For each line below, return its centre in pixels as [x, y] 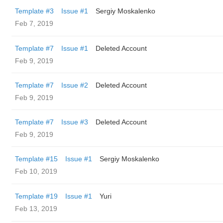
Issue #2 [75, 85]
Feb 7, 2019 [34, 23]
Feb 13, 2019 [36, 209]
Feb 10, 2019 [36, 171]
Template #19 [36, 196]
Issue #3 [75, 122]
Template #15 [36, 159]
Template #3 [34, 11]
